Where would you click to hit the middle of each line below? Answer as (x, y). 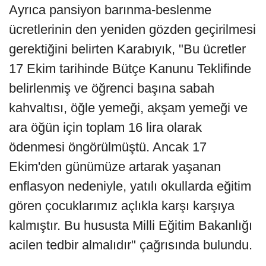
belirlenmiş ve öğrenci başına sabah (112, 88)
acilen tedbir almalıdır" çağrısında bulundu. (131, 245)
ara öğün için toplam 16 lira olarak (105, 127)
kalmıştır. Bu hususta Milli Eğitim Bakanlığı (131, 225)
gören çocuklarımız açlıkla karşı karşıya (122, 205)
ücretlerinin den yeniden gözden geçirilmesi (132, 29)
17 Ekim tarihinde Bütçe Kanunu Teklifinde (130, 68)
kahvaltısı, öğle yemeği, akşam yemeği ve (128, 107)
